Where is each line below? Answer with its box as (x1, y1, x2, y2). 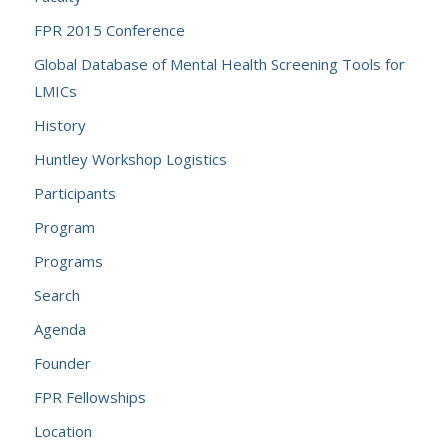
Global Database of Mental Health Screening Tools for (33, 54, 405, 74)
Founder (33, 353, 91, 373)
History (33, 115, 86, 135)
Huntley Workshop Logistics (33, 149, 227, 169)
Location (33, 421, 92, 441)
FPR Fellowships (33, 387, 146, 407)
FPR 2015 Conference (33, 20, 185, 40)
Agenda (33, 319, 86, 339)
